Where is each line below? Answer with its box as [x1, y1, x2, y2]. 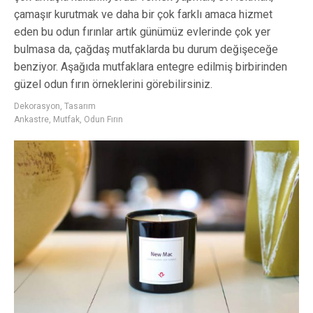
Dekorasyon [14, 101, 60, 112]
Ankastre [14, 115, 49, 125]
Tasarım [64, 101, 96, 112]
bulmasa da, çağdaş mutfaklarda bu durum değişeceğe [14, 43, 278, 57]
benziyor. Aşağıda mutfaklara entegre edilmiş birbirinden [14, 60, 287, 74]
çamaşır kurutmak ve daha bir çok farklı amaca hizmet [14, 8, 272, 22]
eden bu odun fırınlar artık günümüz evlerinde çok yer [14, 25, 270, 39]
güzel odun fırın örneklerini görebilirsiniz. [14, 78, 212, 92]
